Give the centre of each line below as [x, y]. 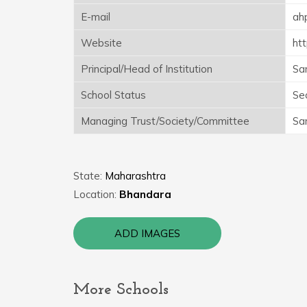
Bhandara [145, 194]
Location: [96, 194]
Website [101, 42]
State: [89, 175]
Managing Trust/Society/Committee [165, 121]
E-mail [96, 16]
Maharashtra [135, 175]
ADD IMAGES [147, 233]
